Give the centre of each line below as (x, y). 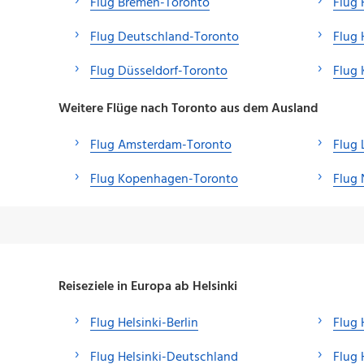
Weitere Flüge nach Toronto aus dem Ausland (188, 108)
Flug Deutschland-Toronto (165, 37)
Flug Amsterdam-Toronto (161, 145)
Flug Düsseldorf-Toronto (159, 71)
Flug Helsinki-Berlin (144, 323)
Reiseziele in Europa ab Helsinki (148, 286)
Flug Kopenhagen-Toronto (164, 179)
